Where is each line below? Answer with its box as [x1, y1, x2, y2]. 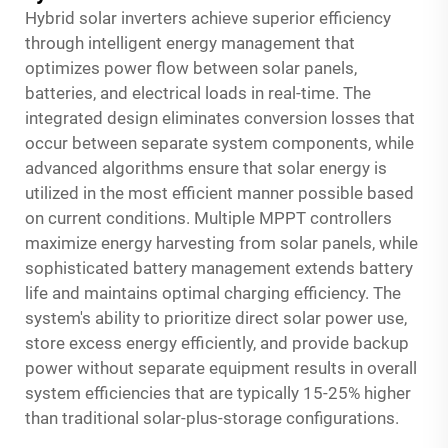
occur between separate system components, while [25, 132, 414, 153]
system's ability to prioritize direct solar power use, [25, 307, 407, 328]
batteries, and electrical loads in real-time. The [25, 82, 371, 103]
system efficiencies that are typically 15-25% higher [25, 382, 411, 403]
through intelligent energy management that [25, 32, 355, 53]
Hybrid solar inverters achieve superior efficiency [25, 7, 391, 28]
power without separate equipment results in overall [25, 357, 417, 378]
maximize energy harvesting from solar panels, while [25, 232, 418, 253]
